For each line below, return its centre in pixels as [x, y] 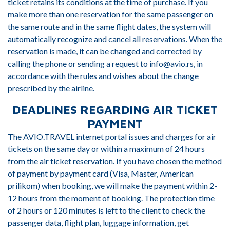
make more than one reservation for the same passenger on [110, 14]
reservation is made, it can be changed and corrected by [105, 51]
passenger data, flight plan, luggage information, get [98, 223]
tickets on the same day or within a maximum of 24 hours [106, 149]
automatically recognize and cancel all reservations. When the [115, 39]
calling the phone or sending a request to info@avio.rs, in [105, 63]
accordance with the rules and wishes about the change [103, 76]
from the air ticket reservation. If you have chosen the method [115, 161]
